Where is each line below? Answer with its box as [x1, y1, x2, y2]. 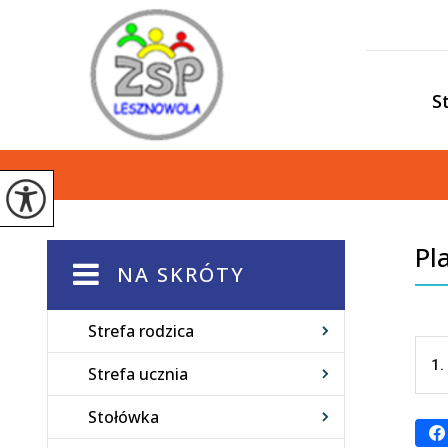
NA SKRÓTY [117, 261, 245, 288]
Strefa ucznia [88, 363, 188, 385]
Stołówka [88, 406, 159, 428]
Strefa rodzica [88, 320, 194, 342]
